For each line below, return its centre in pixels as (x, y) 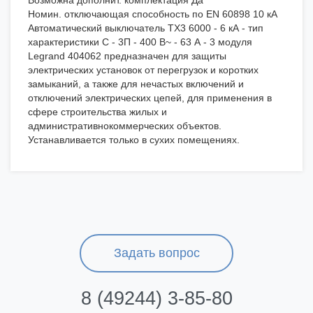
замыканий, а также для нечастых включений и (136, 84)
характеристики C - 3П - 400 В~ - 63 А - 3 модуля (140, 42)
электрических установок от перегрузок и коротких (143, 70)
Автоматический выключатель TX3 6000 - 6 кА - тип (146, 28)
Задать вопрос (156, 253)
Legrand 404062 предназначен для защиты (127, 56)
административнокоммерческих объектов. (125, 126)
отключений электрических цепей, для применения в (150, 98)
